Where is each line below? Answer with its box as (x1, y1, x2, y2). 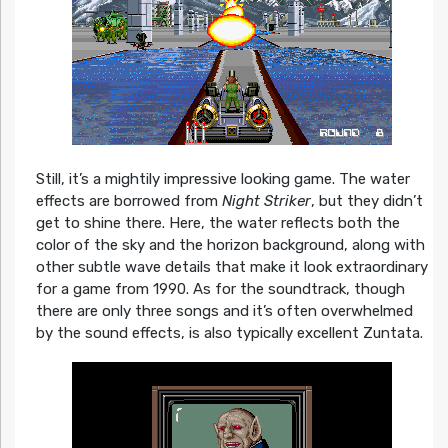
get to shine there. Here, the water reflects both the (35, 213, 400, 232)
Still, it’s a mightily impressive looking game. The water (35, 169, 410, 188)
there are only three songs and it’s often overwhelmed (35, 301, 413, 320)
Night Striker (221, 191, 311, 210)
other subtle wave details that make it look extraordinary (35, 257, 428, 276)
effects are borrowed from (35, 191, 222, 210)
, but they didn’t (310, 191, 423, 210)
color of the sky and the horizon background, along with (35, 235, 425, 254)
